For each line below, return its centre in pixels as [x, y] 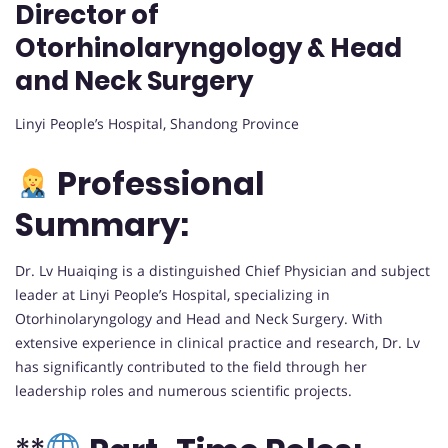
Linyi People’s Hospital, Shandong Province [157, 124]
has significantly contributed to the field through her [191, 366]
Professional [158, 183]
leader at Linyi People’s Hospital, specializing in [172, 294]
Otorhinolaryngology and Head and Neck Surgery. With [199, 318]
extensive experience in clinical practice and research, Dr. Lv [217, 342]
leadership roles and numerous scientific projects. [183, 390]
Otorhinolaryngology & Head [208, 48]
